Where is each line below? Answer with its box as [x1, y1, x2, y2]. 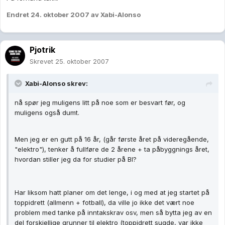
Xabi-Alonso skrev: [25, 79, 88, 88]
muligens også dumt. [15, 108, 79, 117]
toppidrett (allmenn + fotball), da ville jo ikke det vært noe [15, 198, 194, 207]
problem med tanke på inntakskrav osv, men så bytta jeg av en [15, 208, 212, 217]
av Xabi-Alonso [89, 11, 141, 19]
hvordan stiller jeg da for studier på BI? [15, 155, 137, 164]
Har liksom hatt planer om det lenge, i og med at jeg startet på [15, 188, 209, 197]
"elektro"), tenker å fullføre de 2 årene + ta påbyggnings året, [15, 145, 209, 154]
